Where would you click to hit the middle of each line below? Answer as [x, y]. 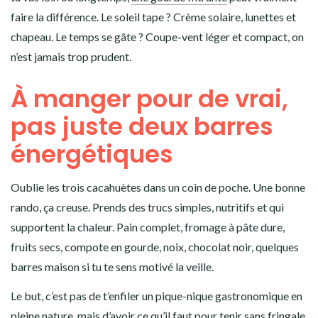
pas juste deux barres [142, 126]
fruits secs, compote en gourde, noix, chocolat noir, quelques [155, 246]
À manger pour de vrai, [149, 98]
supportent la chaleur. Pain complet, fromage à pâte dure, [148, 226]
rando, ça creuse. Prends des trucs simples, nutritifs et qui [147, 207]
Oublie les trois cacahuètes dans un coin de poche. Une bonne [158, 187]
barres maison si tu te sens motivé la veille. [112, 266]
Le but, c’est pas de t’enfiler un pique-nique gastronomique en [157, 295]
